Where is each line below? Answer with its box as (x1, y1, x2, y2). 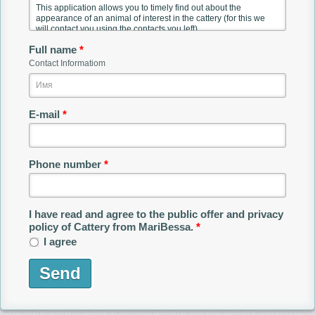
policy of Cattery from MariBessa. (29, 221, 196, 233)
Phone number (29, 158, 104, 170)
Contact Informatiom (29, 58, 105, 68)
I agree (44, 236, 77, 247)
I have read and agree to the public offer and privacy (29, 208, 283, 220)
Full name (29, 44, 79, 56)
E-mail (29, 108, 63, 120)
